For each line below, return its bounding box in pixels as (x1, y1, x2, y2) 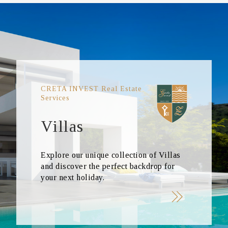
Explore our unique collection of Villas (41, 151, 181, 159)
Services (41, 94, 70, 102)
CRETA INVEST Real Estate (41, 85, 142, 93)
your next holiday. (41, 173, 104, 182)
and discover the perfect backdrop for (41, 162, 175, 170)
